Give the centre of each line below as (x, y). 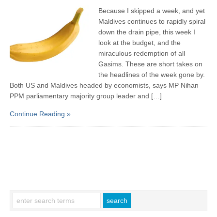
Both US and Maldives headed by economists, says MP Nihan (104, 85)
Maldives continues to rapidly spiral (152, 22)
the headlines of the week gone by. (152, 75)
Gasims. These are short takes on (151, 64)
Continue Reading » (40, 114)
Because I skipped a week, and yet (152, 11)
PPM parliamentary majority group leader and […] (86, 96)
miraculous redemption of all (142, 54)
